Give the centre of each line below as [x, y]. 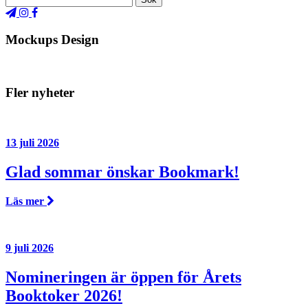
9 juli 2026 [30, 247]
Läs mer [26, 201]
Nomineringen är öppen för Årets [123, 277]
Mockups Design [52, 39]
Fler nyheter [40, 93]
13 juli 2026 [32, 142]
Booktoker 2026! [64, 295]
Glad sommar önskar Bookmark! [122, 172]
